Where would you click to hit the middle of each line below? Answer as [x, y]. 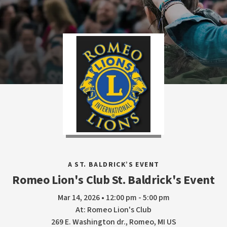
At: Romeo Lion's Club [113, 210]
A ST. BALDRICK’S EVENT [113, 165]
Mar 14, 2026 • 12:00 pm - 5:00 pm [113, 198]
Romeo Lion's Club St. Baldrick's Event [113, 180]
